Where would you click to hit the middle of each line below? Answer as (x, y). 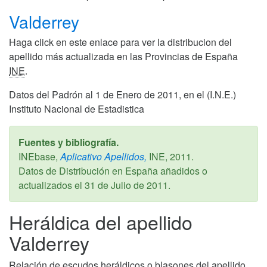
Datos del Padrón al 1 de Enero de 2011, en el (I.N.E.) (122, 94)
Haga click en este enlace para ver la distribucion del (120, 42)
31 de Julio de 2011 (126, 185)
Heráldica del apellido (101, 221)
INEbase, (38, 156)
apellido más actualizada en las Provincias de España (123, 56)
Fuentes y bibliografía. (69, 142)
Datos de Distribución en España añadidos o (113, 170)
